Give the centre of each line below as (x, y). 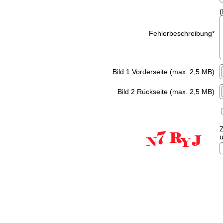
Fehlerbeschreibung (180, 33)
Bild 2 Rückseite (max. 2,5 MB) (166, 92)
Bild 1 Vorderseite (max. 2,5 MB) (163, 72)
